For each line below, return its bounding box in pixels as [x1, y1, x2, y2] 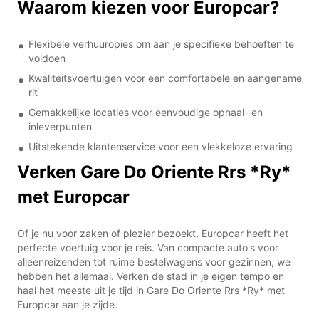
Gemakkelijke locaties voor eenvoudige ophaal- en [28, 105, 263, 118]
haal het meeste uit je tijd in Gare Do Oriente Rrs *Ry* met [17, 283, 285, 296]
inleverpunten [28, 120, 92, 132]
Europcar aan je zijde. [17, 298, 117, 310]
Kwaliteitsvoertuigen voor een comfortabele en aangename [28, 71, 302, 84]
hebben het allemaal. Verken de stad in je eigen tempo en [17, 269, 284, 282]
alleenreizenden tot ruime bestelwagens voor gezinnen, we [17, 255, 291, 268]
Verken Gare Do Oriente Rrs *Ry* [17, 161, 291, 182]
